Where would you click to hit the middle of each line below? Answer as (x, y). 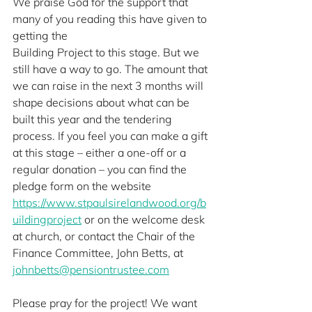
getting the (40, 36)
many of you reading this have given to (111, 19)
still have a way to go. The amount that (111, 69)
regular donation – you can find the (101, 169)
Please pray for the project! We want (106, 303)
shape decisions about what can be (102, 102)
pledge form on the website (83, 186)
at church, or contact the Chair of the (105, 236)
